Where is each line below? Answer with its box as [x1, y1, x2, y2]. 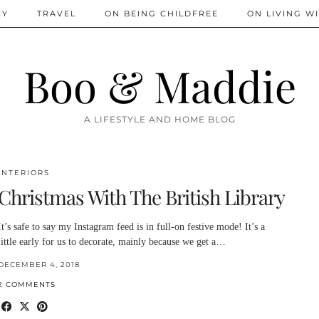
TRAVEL [37, 9, 76, 19]
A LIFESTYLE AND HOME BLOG [83, 114, 236, 125]
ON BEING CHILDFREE [105, 9, 219, 19]
